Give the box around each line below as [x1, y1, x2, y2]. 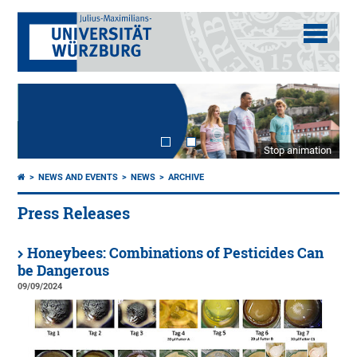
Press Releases [18, 203, 131, 224]
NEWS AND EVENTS [38, 172, 119, 183]
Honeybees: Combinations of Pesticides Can [27, 244, 324, 263]
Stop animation [263, 144, 331, 157]
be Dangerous [18, 261, 110, 280]
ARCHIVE [168, 172, 205, 183]
